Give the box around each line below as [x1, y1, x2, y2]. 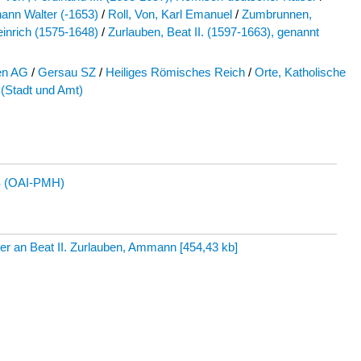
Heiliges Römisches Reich [106, 66, 245, 79]
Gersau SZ [38, 66, 96, 79]
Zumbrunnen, [242, 8, 312, 21]
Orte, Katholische [255, 66, 346, 79]
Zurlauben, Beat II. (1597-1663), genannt [108, 26, 319, 39]
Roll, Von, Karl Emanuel [108, 8, 232, 21]
